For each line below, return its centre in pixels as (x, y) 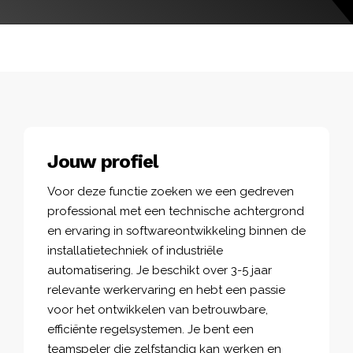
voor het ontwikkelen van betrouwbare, (158, 309)
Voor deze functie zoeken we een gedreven (171, 191)
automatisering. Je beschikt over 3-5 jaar (160, 270)
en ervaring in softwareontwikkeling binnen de (176, 230)
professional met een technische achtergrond (176, 211)
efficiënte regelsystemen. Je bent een (150, 329)
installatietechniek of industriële (135, 250)
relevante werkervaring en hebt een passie (166, 290)
